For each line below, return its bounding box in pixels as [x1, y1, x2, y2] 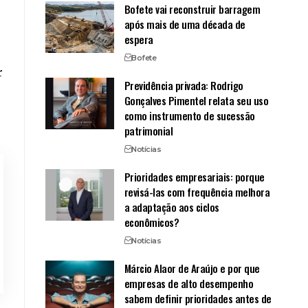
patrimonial [124, 122, 173, 138]
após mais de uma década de [124, 16, 245, 32]
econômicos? [124, 214, 179, 230]
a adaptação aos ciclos [124, 199, 219, 214]
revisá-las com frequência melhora [124, 184, 270, 199]
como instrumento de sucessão [124, 107, 255, 123]
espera [124, 31, 153, 47]
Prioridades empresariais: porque [124, 168, 265, 184]
